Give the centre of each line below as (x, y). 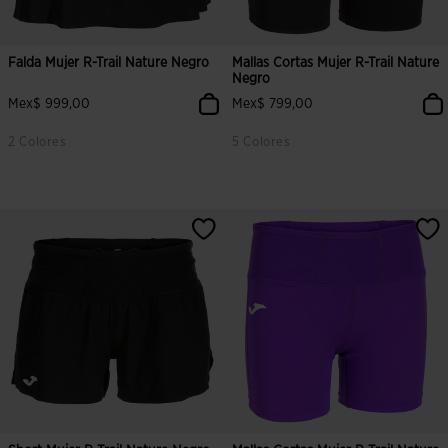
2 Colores (37, 142)
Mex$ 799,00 (272, 104)
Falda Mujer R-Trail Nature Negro (109, 63)
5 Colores (261, 142)
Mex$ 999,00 (49, 104)
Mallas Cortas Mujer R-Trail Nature (336, 63)
